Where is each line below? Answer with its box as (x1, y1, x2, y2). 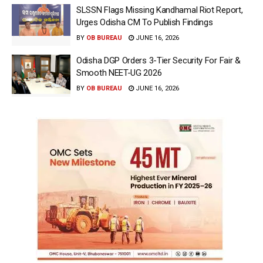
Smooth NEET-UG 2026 (76, 68, 162, 79)
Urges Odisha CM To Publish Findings (76, 16, 213, 28)
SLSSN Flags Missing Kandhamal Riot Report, (76, 4, 243, 15)
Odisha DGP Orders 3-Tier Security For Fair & (76, 55, 241, 66)
